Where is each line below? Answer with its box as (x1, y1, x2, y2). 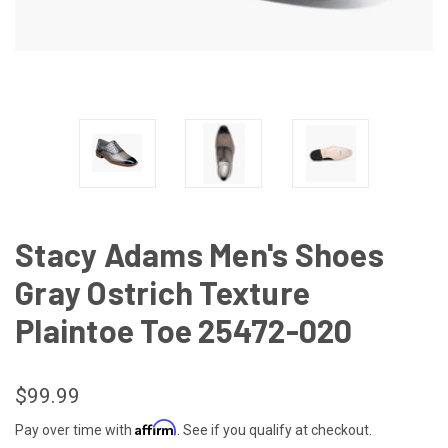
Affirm (135, 418, 177, 436)
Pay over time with (15, 421, 135, 438)
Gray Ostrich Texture (15, 272, 310, 311)
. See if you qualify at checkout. (177, 421, 372, 438)
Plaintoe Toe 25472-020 (15, 310, 353, 349)
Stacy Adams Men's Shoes (15, 234, 384, 273)
